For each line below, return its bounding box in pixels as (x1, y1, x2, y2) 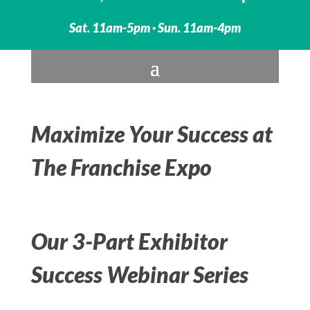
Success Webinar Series (30, 260, 248, 288)
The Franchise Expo (30, 153, 212, 181)
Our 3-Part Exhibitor (30, 227, 228, 255)
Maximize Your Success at (30, 120, 273, 147)
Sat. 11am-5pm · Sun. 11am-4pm (69, 20, 241, 35)
